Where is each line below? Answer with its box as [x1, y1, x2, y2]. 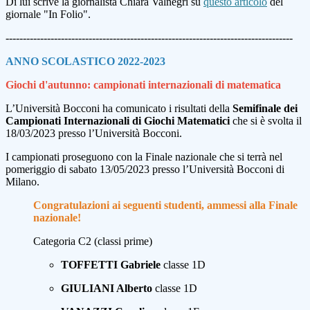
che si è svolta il [232, 115, 302, 127]
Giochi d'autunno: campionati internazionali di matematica [6, 79, 284, 91]
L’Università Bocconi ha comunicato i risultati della [6, 102, 232, 115]
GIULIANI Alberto [61, 282, 152, 295]
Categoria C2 [33, 235, 91, 248]
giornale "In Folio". [6, 8, 91, 21]
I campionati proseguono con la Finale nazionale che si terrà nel [6, 151, 282, 163]
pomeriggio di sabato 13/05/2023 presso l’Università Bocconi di [6, 163, 284, 176]
